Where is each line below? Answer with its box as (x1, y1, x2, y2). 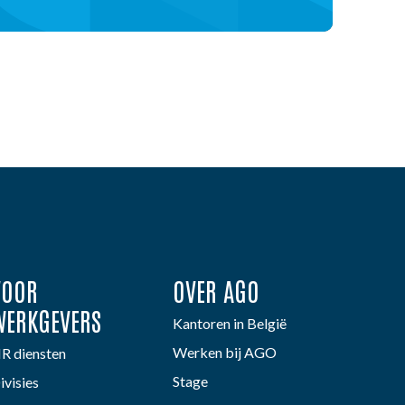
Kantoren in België (172, 315, 287, 332)
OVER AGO (172, 274, 259, 306)
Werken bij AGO (172, 344, 277, 361)
